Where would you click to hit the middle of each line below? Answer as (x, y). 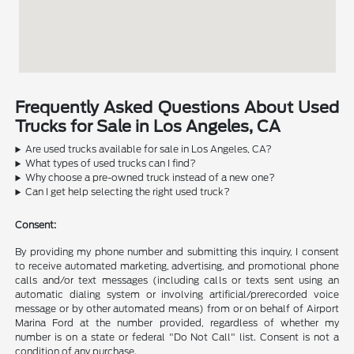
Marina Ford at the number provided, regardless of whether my (177, 323)
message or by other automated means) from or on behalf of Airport (177, 309)
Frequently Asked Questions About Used (177, 108)
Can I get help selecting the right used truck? (128, 192)
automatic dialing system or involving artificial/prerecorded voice (177, 295)
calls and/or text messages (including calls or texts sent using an (177, 281)
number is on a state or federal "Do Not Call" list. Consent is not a (177, 337)
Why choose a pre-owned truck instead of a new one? (151, 178)
